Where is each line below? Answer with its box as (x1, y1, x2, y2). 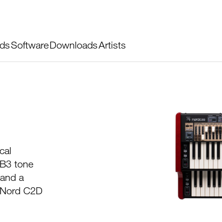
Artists (99, 39, 126, 51)
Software (11, 39, 49, 51)
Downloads (50, 39, 98, 51)
